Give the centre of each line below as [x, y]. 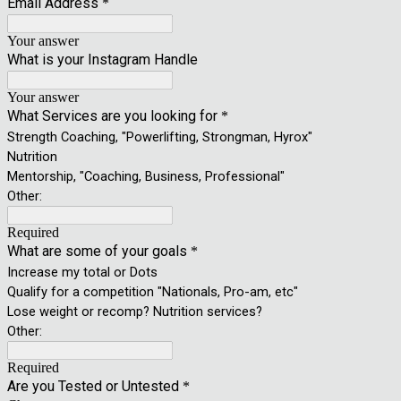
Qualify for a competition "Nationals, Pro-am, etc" [153, 292]
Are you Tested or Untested [93, 386]
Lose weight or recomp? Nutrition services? [135, 311]
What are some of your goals [97, 251]
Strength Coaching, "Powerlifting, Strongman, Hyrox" [160, 137]
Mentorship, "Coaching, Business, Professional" [146, 176]
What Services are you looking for [112, 116]
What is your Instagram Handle [102, 60]
